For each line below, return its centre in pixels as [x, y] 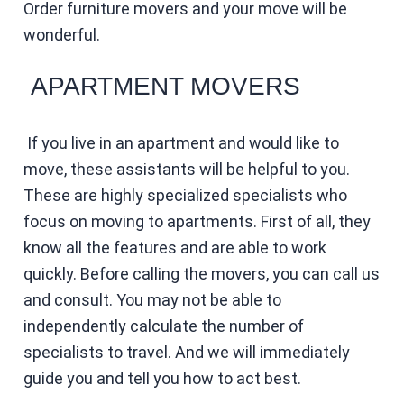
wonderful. [61, 34]
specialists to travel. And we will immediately [186, 352]
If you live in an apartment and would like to [181, 142]
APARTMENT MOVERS [161, 86]
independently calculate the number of [163, 326]
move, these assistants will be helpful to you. [186, 169]
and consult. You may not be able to [152, 299]
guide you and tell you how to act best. [162, 378]
